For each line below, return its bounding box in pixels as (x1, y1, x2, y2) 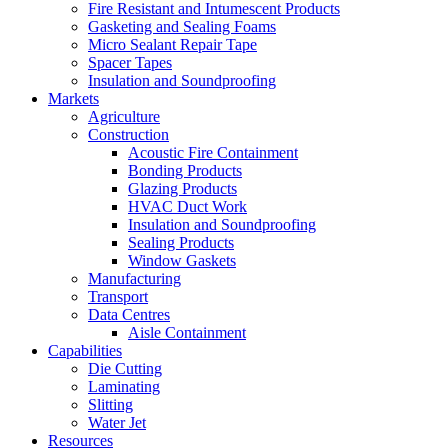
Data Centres (88, 305, 170, 323)
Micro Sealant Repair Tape (88, 35, 257, 53)
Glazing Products (128, 179, 237, 197)
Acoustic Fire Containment (128, 143, 298, 161)
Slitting (88, 395, 133, 413)
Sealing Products (128, 233, 234, 251)
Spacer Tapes (88, 53, 172, 71)
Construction (88, 125, 169, 143)
